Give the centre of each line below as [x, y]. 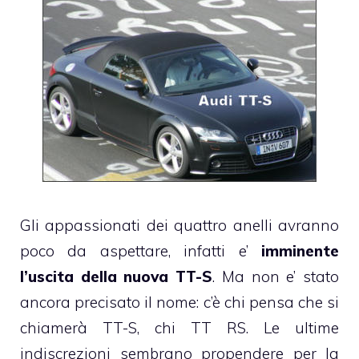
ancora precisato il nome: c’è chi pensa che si [179, 302]
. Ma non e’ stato [276, 276]
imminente [300, 250]
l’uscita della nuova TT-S [117, 276]
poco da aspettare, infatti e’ [141, 250]
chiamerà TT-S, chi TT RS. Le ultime [179, 327]
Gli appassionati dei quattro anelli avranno [179, 225]
